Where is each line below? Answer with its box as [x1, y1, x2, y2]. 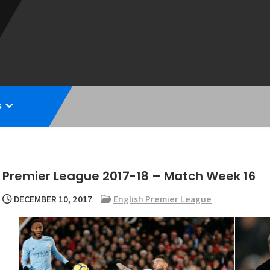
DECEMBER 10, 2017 [12, 193, 93, 206]
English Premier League [113, 193, 212, 206]
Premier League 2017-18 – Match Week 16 [2, 168, 256, 184]
